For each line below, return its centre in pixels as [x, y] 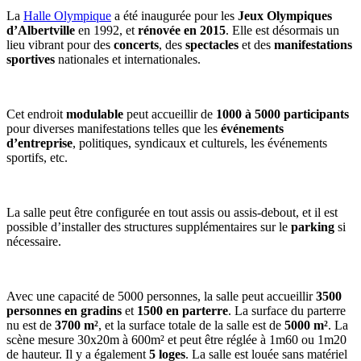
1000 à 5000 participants [282, 114]
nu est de [31, 326]
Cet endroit [36, 114]
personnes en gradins [64, 311]
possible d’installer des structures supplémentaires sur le [149, 227]
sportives [31, 60]
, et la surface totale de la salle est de [191, 326]
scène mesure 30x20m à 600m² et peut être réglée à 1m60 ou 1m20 [176, 340]
